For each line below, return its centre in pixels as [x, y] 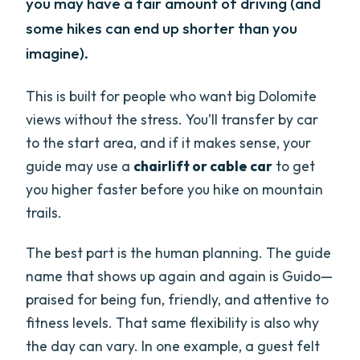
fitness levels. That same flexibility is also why [173, 322]
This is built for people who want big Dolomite [172, 96]
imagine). [57, 53]
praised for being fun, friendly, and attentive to [178, 299]
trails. [44, 212]
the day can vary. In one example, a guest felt [173, 346]
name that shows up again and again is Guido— [180, 276]
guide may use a [80, 166]
